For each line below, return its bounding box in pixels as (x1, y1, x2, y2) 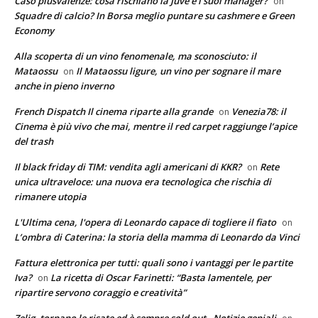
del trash (14, 134, 53, 148)
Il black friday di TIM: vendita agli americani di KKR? (14, 160, 241, 173)
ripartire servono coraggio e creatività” (14, 285, 186, 299)
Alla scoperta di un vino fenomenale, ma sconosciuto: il (14, 49, 256, 62)
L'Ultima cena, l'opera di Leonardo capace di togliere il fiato (14, 215, 276, 229)
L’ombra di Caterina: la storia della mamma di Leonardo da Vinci (14, 230, 300, 243)
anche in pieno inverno (14, 79, 114, 92)
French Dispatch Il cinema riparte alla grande (14, 104, 213, 118)
